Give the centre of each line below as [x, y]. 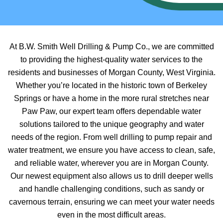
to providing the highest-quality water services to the [111, 59]
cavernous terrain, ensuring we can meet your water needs [111, 202]
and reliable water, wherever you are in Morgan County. [111, 163]
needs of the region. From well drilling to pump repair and [111, 137]
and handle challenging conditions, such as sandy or [111, 189]
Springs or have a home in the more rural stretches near [111, 98]
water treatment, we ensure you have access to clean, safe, [111, 150]
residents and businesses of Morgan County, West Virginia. [111, 72]
